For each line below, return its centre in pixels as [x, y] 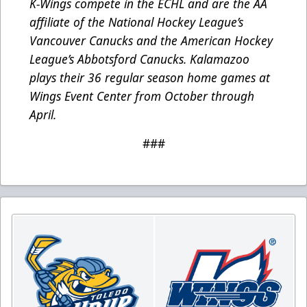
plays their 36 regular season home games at [150, 78]
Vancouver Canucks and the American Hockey [151, 41]
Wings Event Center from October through [142, 96]
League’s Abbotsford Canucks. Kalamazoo [139, 59]
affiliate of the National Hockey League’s [136, 22]
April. [43, 115]
